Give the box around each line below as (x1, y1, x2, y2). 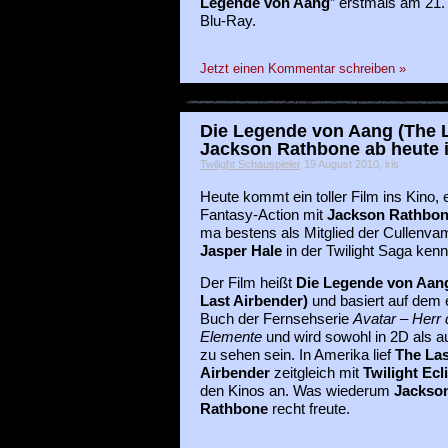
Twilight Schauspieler (199, 158, 301, 171)
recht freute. (267, 400, 350, 417)
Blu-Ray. (199, 12, 256, 29)
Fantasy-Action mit (199, 207, 327, 224)
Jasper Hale (199, 243, 282, 260)
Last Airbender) (199, 292, 308, 309)
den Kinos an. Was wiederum (199, 382, 394, 399)
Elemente (199, 328, 262, 345)
